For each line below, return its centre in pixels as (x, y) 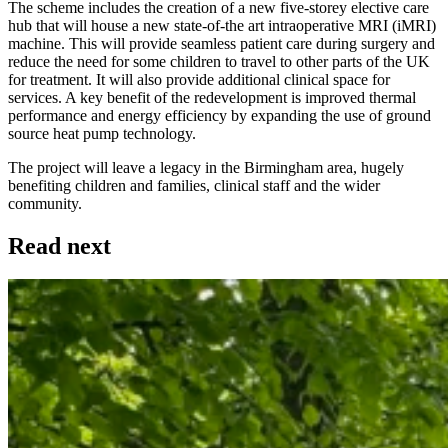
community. (45, 203)
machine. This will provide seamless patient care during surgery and (221, 43)
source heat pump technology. (102, 133)
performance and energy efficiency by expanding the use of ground (219, 115)
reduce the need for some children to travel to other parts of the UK (219, 61)
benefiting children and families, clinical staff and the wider (194, 185)
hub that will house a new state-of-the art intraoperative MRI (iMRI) (222, 25)
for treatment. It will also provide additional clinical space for (199, 79)
